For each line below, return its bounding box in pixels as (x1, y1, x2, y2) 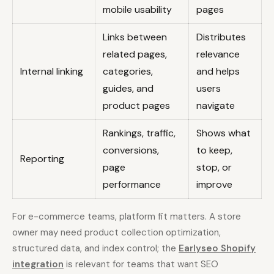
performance (103, 178, 161, 191)
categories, (103, 65, 153, 78)
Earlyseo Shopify (179, 242, 256, 255)
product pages (103, 99, 170, 113)
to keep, (196, 144, 232, 157)
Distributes (196, 31, 246, 44)
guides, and (103, 82, 154, 95)
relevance (196, 48, 240, 61)
